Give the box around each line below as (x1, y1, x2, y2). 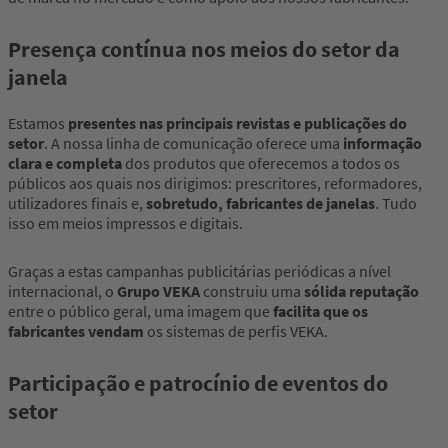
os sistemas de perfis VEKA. (147, 321, 328, 342)
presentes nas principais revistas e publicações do (68, 113, 407, 134)
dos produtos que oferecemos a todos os (125, 153, 400, 174)
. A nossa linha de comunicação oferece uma (44, 133, 343, 154)
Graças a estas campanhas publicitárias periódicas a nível (8, 261, 391, 282)
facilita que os (273, 301, 368, 322)
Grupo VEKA (117, 281, 200, 302)
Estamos (8, 113, 68, 134)
